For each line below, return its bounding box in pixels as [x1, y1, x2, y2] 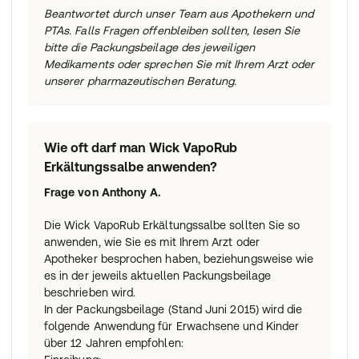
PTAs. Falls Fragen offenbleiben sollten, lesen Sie [44, 23, 301, 37]
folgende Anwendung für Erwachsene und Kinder [44, 319, 300, 333]
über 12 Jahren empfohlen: [44, 336, 184, 349]
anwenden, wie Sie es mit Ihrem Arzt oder [44, 235, 260, 248]
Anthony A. [101, 185, 162, 199]
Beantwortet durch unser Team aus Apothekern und [44, 6, 314, 20]
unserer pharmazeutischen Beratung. [44, 74, 237, 87]
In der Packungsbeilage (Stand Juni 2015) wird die [44, 302, 303, 316]
